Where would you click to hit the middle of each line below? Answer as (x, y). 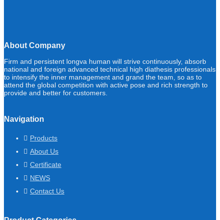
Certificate (46, 165)
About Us (44, 151)
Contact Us (47, 191)
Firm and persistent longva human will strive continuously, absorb (105, 61)
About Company (35, 45)
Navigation (24, 119)
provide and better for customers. (56, 93)
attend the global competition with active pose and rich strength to (106, 85)
